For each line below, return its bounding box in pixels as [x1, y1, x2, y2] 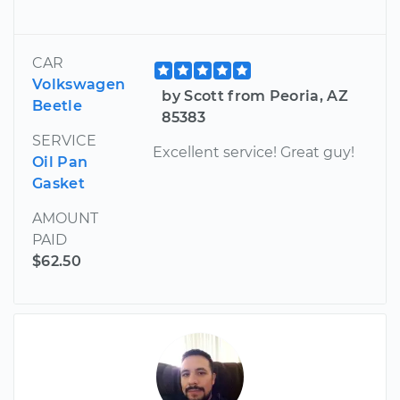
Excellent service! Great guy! [153, 143, 355, 161]
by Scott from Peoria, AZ [162, 87, 349, 104]
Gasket [32, 174, 85, 192]
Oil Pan [32, 153, 88, 171]
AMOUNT [32, 209, 98, 227]
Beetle [32, 96, 82, 114]
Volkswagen [32, 75, 126, 93]
